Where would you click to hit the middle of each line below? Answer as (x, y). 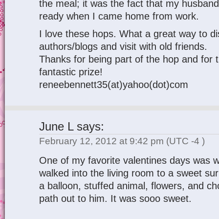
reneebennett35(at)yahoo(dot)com (114, 85)
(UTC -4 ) (186, 141)
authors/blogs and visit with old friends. (123, 46)
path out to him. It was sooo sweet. (115, 198)
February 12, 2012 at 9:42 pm (103, 141)
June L (56, 127)
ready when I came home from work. (119, 16)
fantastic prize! (71, 72)
